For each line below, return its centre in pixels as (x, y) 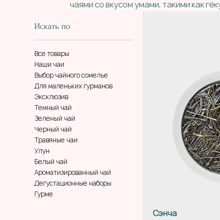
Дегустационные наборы (73, 183)
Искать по (52, 26)
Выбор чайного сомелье (71, 75)
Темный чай (53, 108)
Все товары (52, 54)
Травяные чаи (56, 140)
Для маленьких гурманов (73, 86)
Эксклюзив (51, 97)
